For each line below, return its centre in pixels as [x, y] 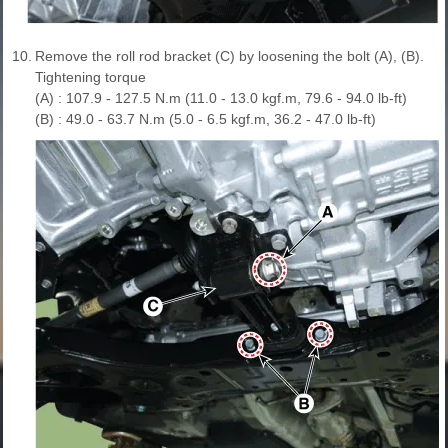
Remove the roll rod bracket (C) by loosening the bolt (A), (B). [229, 55]
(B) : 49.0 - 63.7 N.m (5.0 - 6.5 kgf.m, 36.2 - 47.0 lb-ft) [205, 118]
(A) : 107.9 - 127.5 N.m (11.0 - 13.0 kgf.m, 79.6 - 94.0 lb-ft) [221, 97]
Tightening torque [90, 76]
